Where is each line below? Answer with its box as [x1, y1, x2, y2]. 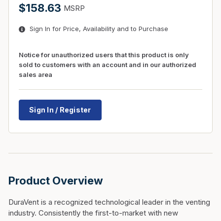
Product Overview [8, 174, 103, 187]
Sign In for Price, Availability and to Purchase [30, 25, 168, 33]
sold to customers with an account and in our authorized [19, 61, 196, 69]
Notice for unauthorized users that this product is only [19, 51, 189, 59]
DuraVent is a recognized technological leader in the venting [8, 197, 210, 207]
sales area [19, 71, 52, 78]
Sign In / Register [29, 106, 91, 114]
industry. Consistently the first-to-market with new [8, 208, 178, 218]
